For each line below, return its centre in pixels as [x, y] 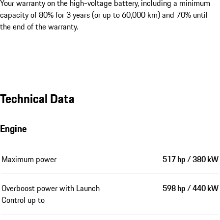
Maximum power [29, 159]
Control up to [23, 200]
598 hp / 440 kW [191, 188]
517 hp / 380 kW [191, 159]
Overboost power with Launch [51, 188]
